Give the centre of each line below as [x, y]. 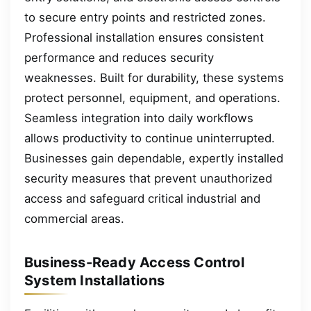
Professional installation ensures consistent [144, 38]
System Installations [94, 281]
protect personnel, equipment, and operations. [152, 98]
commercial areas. [74, 219]
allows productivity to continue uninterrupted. [150, 138]
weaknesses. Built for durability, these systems [154, 78]
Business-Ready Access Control [134, 263]
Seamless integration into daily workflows [139, 118]
